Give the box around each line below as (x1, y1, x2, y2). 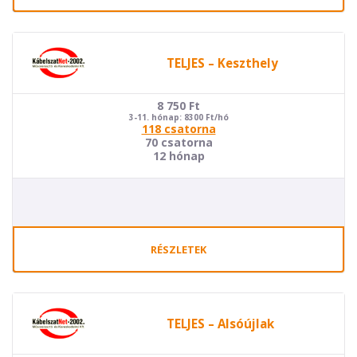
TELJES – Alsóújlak (166, 315, 274, 331)
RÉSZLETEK (151, 242, 206, 257)
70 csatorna (144, 135, 213, 150)
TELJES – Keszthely (166, 54, 278, 71)
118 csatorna (141, 121, 216, 136)
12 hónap (152, 148, 205, 163)
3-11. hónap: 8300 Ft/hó (128, 112, 229, 123)
